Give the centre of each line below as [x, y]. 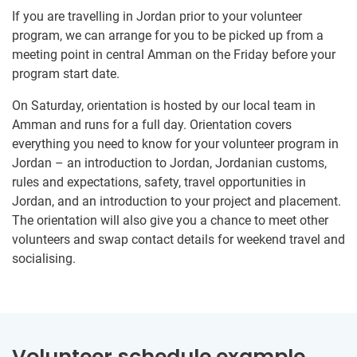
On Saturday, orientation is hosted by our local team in [164, 106]
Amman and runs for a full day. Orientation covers [152, 125]
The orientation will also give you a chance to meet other [170, 221]
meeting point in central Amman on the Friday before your [174, 55]
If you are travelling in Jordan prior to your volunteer [157, 17]
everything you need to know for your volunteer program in [175, 144]
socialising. [44, 259]
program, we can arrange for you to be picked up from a [168, 36]
